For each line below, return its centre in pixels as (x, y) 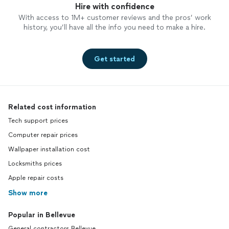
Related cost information (52, 107)
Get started (114, 59)
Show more (28, 193)
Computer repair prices (43, 135)
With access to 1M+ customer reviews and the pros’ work (114, 18)
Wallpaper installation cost (49, 150)
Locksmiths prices (35, 164)
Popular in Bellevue (42, 215)
